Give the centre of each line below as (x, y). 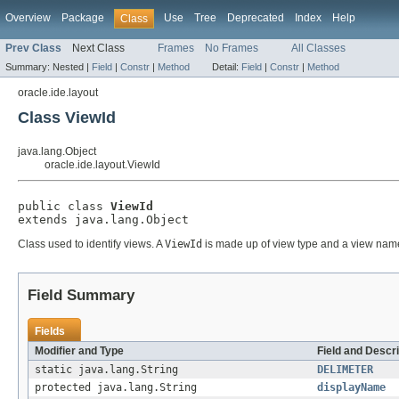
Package (83, 18)
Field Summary (81, 295)
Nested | (72, 67)
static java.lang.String (106, 369)
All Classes (318, 49)
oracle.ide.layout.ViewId (102, 165)
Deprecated (256, 18)
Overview (28, 18)
